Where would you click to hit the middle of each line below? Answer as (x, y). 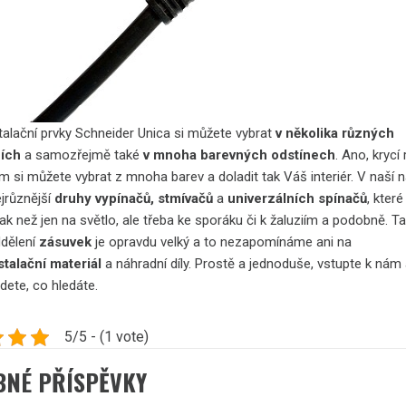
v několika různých (335, 134)
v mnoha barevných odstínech (240, 155)
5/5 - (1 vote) (107, 337)
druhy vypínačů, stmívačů (134, 199)
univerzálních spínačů (298, 199)
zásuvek (66, 242)
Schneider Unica (123, 134)
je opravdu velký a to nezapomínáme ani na (222, 242)
